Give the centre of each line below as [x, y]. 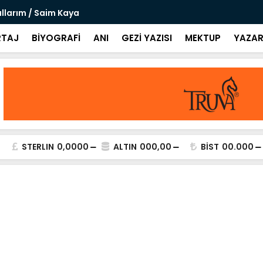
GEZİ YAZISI [147, 38]
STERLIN [38, 147]
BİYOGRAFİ [56, 38]
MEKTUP [203, 38]
